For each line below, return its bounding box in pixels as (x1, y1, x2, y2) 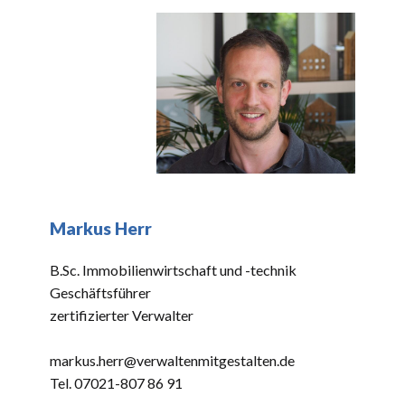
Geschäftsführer (50, 284, 151, 301)
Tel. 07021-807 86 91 (50, 374, 183, 391)
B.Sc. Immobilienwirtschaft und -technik (50, 261, 297, 278)
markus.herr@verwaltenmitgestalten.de (50, 352, 295, 369)
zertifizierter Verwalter (50, 306, 193, 324)
